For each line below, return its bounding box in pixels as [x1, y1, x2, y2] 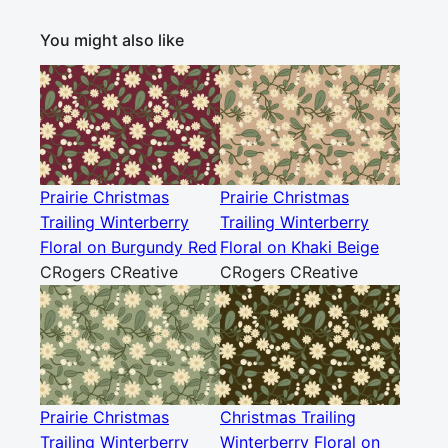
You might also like [40, 30, 184, 50]
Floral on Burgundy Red [40, 237, 217, 257]
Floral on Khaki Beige [220, 237, 379, 257]
